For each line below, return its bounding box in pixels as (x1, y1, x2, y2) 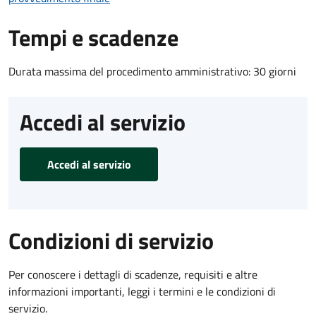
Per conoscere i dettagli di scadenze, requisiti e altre (8, 265, 257, 283)
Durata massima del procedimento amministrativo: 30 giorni (8, 62, 296, 80)
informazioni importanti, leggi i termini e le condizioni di (8, 282, 276, 300)
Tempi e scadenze (8, 20, 178, 54)
